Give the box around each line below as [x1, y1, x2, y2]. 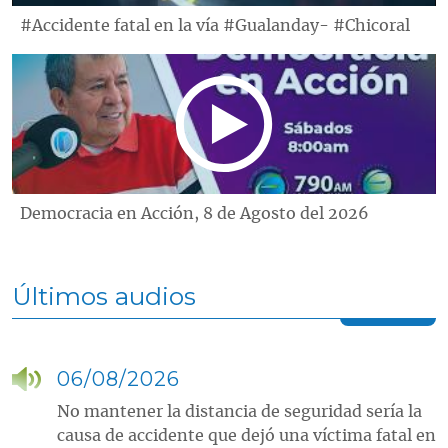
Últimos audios [12, 280, 196, 311]
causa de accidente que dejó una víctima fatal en [57, 427, 436, 444]
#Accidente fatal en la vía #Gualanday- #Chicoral [20, 17, 410, 34]
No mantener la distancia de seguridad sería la [57, 403, 422, 420]
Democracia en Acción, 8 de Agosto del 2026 [20, 205, 369, 222]
